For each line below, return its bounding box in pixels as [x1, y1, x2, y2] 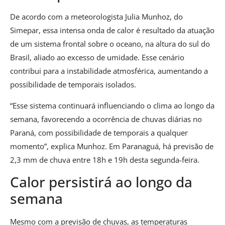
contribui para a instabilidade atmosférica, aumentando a [10, 66, 208, 76]
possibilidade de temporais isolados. [10, 79, 136, 90]
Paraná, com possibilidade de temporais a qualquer [10, 127, 188, 138]
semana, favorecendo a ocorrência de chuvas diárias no [10, 114, 202, 124]
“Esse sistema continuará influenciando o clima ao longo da [10, 100, 214, 110]
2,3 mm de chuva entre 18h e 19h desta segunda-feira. [10, 154, 199, 165]
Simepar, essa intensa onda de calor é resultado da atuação [10, 25, 214, 36]
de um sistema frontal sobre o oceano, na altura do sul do [10, 39, 210, 49]
